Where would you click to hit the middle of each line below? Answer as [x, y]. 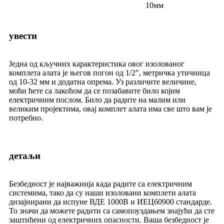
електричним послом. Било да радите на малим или [97, 99]
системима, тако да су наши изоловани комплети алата [102, 192]
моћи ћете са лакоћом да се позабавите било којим [94, 90]
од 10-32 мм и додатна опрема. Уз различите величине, [103, 81]
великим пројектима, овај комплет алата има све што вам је [110, 108]
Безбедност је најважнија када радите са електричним [100, 183]
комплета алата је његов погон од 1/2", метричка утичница [109, 72]
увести [23, 35]
